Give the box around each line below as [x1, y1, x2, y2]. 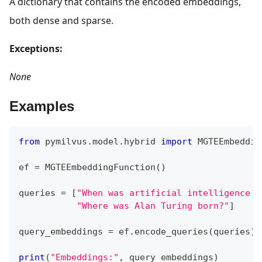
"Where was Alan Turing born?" [77, 200, 229, 211]
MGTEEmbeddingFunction [40, 161, 156, 173]
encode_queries [135, 226, 208, 237]
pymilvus [40, 136, 87, 147]
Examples [9, 98, 74, 114]
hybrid [124, 136, 161, 147]
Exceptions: [9, 42, 63, 56]
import [161, 136, 192, 147]
